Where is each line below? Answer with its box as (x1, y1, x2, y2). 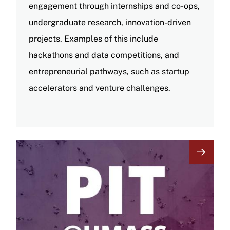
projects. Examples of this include (29, 33, 158, 44)
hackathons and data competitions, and (29, 50, 179, 60)
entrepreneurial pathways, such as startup (29, 66, 189, 76)
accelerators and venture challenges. (29, 83, 172, 93)
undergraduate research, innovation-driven (29, 17, 191, 27)
